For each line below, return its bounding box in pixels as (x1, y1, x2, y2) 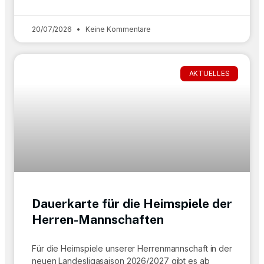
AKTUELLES (189, 69, 230, 78)
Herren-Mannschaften (32, 212, 164, 227)
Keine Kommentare (83, 25, 151, 34)
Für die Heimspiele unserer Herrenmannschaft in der (32, 243, 232, 253)
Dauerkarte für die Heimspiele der (32, 196, 232, 211)
